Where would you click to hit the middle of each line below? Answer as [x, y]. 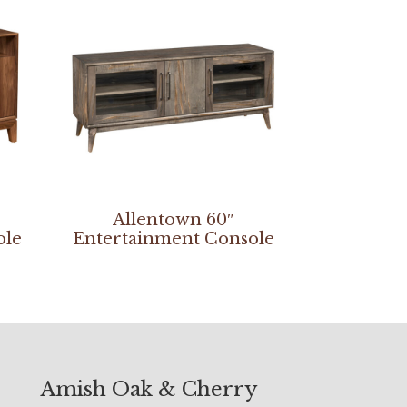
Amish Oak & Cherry [149, 389]
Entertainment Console [173, 238]
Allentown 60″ [173, 219]
